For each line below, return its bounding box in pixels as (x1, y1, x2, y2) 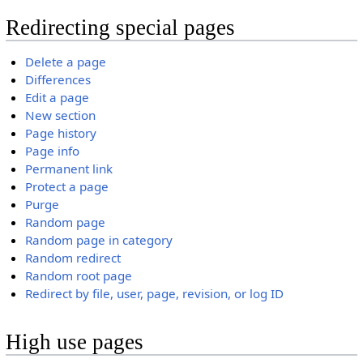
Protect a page (25, 177, 109, 194)
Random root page (25, 267, 133, 284)
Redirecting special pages (5, 15, 235, 41)
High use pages (5, 330, 143, 355)
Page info (25, 142, 80, 159)
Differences (25, 70, 92, 88)
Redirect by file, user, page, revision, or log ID (25, 284, 284, 301)
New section (25, 106, 96, 123)
